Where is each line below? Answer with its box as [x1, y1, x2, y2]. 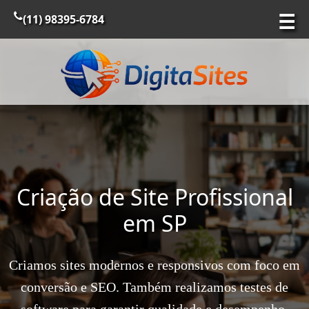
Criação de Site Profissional [16, 182, 293, 212]
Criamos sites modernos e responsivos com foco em [9, 257, 300, 273]
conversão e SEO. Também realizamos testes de [21, 279, 288, 295]
